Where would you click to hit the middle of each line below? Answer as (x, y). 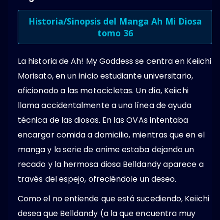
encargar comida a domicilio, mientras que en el (111, 135)
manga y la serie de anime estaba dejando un (106, 149)
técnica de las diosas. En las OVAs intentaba (103, 120)
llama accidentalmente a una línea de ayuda (105, 105)
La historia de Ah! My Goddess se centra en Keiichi (114, 61)
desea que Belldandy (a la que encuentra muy (107, 213)
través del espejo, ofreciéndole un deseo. (97, 179)
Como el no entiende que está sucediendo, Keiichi (113, 198)
